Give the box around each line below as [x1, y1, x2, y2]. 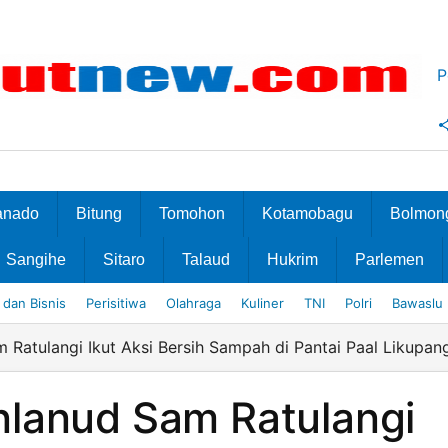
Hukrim [267, 251, 318, 268]
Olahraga [166, 295, 221, 311]
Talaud [182, 251, 230, 268]
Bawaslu [392, 295, 443, 311]
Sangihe [6, 251, 66, 268]
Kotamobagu [262, 205, 353, 222]
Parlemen [355, 251, 424, 268]
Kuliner [241, 295, 284, 311]
